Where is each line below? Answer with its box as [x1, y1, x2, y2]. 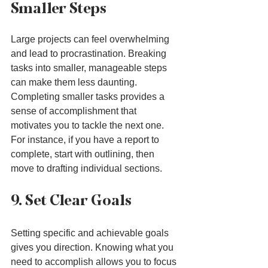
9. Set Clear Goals [11, 191, 132, 210]
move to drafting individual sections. [11, 163, 162, 174]
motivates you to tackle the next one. [11, 120, 166, 131]
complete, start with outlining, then [11, 149, 157, 160]
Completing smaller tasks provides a [11, 92, 167, 102]
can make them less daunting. [11, 77, 139, 88]
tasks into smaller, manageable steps [11, 63, 169, 74]
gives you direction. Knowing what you [11, 242, 176, 253]
